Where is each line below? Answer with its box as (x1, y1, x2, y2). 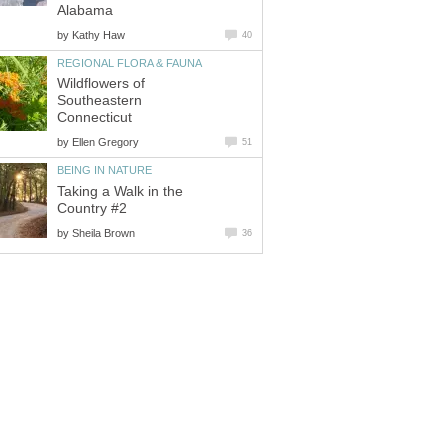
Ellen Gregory (72, 136, 139, 149)
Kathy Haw (72, 28, 125, 41)
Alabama (57, 2, 113, 18)
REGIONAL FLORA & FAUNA (57, 56, 202, 69)
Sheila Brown (72, 226, 135, 239)
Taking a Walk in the (57, 183, 183, 199)
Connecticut (57, 110, 132, 126)
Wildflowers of (57, 76, 145, 92)
